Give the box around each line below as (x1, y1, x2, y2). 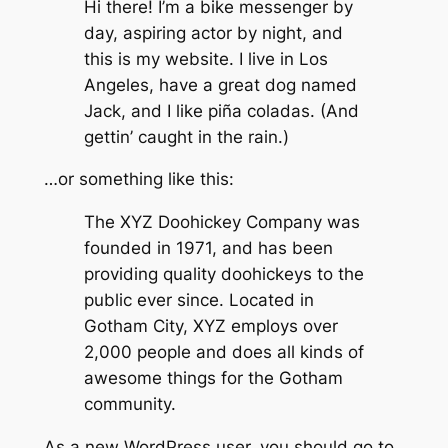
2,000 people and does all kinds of (83, 342, 364, 363)
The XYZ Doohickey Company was (83, 212, 360, 233)
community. (83, 394, 176, 415)
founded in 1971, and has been (83, 238, 333, 259)
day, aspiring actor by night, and (83, 22, 343, 43)
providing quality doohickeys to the (83, 264, 364, 285)
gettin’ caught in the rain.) (83, 126, 289, 147)
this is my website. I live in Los (83, 48, 328, 69)
